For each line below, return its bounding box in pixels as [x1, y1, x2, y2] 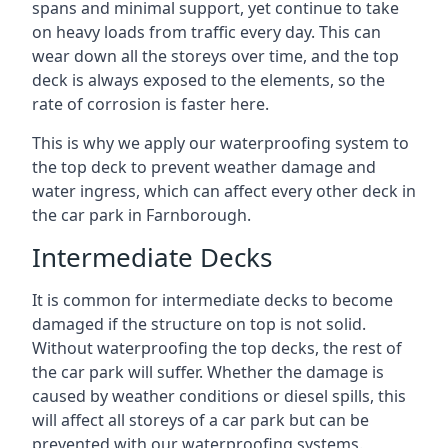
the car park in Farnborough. [32, 204, 251, 226]
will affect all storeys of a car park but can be [32, 409, 369, 431]
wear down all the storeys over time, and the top [32, 45, 399, 67]
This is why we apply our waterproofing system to [32, 132, 409, 154]
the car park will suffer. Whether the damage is [32, 361, 384, 383]
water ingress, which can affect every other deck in [32, 180, 416, 202]
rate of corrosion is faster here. [32, 93, 269, 115]
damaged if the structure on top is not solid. [32, 313, 366, 335]
